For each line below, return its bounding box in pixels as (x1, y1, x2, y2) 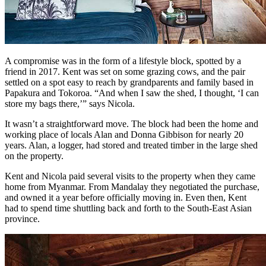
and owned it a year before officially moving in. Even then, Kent (5, 192, 246, 202)
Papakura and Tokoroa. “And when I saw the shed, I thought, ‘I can (5, 87, 259, 98)
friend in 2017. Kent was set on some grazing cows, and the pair (5, 66, 245, 77)
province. (5, 213, 40, 224)
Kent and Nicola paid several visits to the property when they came (5, 170, 255, 181)
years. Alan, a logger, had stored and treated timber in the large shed (5, 140, 258, 150)
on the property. (5, 150, 64, 161)
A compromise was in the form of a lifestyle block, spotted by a (5, 55, 241, 66)
